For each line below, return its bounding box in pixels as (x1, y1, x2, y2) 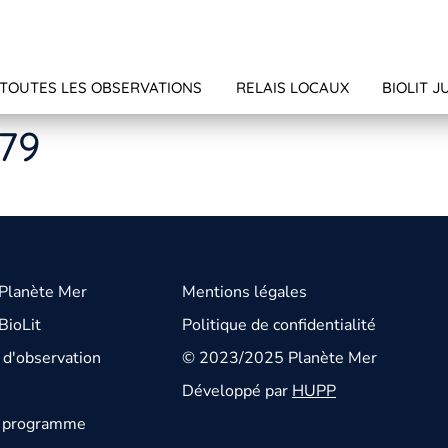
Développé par (182, 380, 292, 403)
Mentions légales (182, 281, 307, 304)
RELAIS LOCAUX (235, 78, 349, 98)
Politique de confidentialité (182, 314, 376, 337)
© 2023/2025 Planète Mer (182, 347, 377, 370)
